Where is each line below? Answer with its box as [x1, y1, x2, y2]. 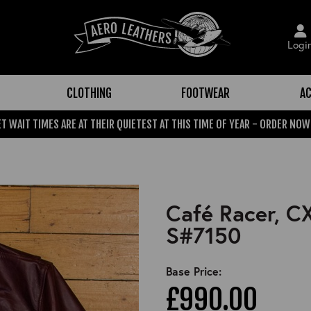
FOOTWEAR [181, 85, 230, 101]
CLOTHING [66, 85, 112, 101]
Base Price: [166, 263, 221, 278]
